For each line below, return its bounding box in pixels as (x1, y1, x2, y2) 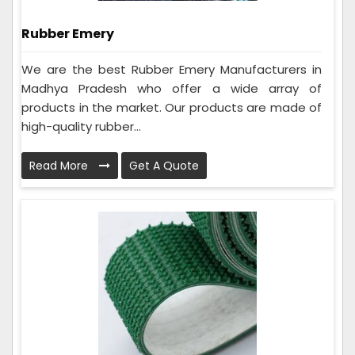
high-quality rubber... (21, 117, 141, 135)
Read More (29, 157, 91, 174)
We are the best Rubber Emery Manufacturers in (21, 60, 322, 78)
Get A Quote (129, 157, 199, 174)
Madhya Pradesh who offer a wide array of (21, 79, 322, 97)
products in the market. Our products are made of (21, 98, 322, 116)
